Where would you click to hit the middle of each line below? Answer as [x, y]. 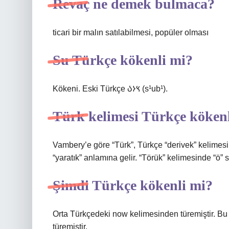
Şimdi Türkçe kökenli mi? [133, 185]
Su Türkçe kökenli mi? [123, 60]
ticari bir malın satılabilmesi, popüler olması [131, 32]
